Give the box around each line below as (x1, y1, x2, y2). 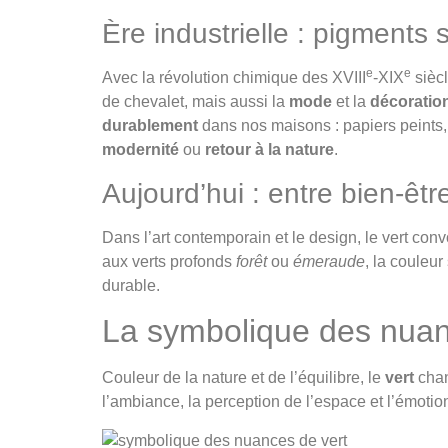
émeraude (293, 252, 365, 270)
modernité (102, 141, 179, 159)
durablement (102, 117, 198, 135)
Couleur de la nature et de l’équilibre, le (102, 369, 385, 387)
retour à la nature (205, 141, 334, 159)
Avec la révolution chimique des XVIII (102, 69, 366, 87)
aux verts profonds (102, 252, 236, 270)
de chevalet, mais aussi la (102, 93, 289, 111)
